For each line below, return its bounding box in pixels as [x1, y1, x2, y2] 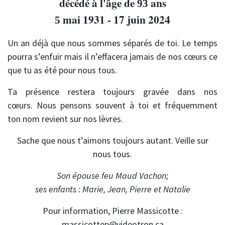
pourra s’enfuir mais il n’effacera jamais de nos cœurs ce [8, 51, 217, 63]
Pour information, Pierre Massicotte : [42, 205, 183, 217]
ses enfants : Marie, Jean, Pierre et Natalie [35, 183, 190, 195]
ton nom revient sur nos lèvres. [8, 113, 123, 125]
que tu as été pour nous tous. [8, 64, 117, 76]
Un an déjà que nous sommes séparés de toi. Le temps [8, 37, 217, 49]
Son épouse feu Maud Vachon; [57, 170, 168, 182]
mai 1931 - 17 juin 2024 [60, 12, 170, 28]
